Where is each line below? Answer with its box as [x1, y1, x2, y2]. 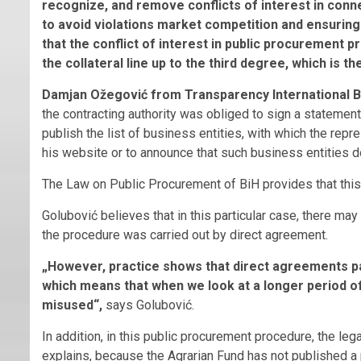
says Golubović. [102, 297, 194, 313]
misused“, [42, 297, 102, 313]
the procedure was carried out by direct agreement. [42, 227, 328, 243]
